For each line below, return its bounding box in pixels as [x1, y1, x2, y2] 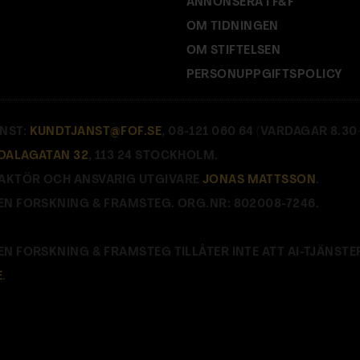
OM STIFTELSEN [186, 44, 281, 57]
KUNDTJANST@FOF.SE [29, 125, 162, 138]
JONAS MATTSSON [202, 174, 317, 186]
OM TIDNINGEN [186, 20, 279, 33]
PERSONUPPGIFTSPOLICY [186, 68, 343, 81]
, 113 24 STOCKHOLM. [88, 149, 219, 162]
